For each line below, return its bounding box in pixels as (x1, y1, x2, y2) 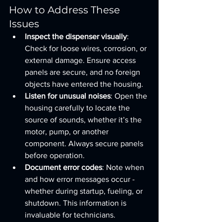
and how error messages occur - (25, 175, 137, 183)
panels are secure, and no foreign (25, 68, 142, 76)
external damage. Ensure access (25, 56, 138, 64)
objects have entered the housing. (25, 80, 143, 88)
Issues (9, 18, 39, 30)
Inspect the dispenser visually (25, 32, 127, 41)
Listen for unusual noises (25, 92, 111, 100)
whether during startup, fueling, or (25, 187, 145, 195)
